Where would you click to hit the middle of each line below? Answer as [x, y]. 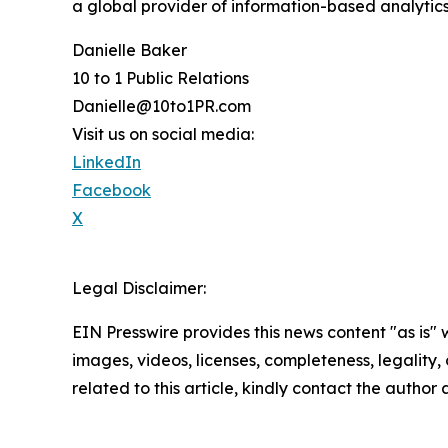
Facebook [111, 189]
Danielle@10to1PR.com [161, 105]
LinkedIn [106, 161]
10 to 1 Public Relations [160, 77]
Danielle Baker [129, 49]
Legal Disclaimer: [139, 287]
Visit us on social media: [163, 133]
